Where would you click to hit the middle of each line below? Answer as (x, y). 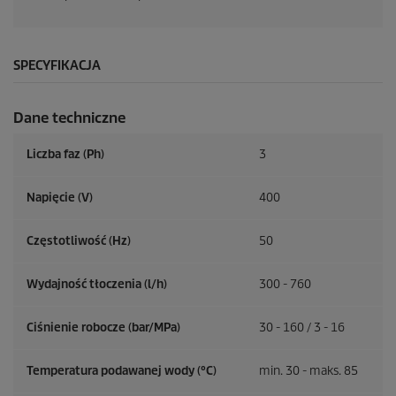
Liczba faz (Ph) (65, 154)
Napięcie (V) (60, 198)
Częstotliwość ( (69, 241)
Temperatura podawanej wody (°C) (122, 371)
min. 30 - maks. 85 (308, 371)
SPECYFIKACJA (57, 65)
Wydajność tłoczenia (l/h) (97, 284)
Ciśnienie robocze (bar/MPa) (103, 327)
